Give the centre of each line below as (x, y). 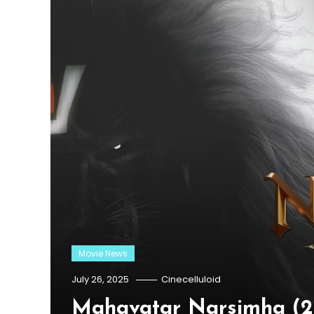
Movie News (103, 253)
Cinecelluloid (191, 279)
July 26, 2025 (100, 279)
